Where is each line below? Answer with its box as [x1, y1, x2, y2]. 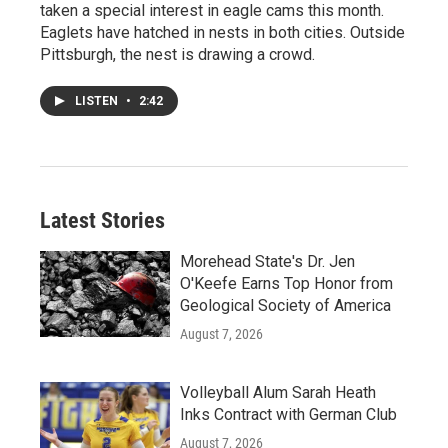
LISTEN [75, 93, 121, 108]
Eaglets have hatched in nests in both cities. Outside [40, 22, 405, 42]
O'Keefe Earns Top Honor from [180, 273, 393, 293]
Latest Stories [40, 207, 165, 233]
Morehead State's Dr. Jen [180, 251, 355, 271]
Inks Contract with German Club [180, 404, 397, 424]
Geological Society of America [180, 295, 391, 315]
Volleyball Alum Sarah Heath [180, 382, 376, 402]
